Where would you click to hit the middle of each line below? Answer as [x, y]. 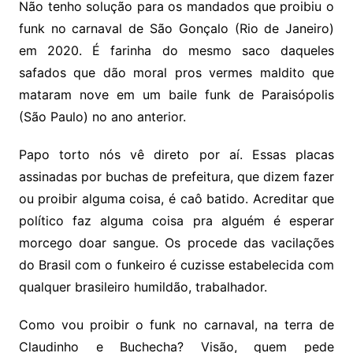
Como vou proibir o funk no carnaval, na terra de [176, 325]
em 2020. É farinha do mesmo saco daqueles [176, 51]
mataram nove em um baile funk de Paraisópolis [176, 95]
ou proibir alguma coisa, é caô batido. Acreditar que [176, 199]
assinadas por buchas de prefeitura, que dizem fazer [176, 177]
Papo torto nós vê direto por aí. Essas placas [176, 155]
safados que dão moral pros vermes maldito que [176, 73]
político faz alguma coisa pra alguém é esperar [176, 221]
